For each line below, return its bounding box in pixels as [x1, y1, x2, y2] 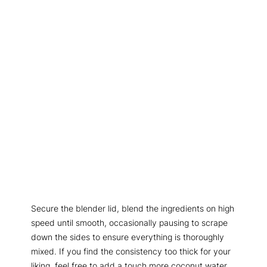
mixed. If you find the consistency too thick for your [31, 246, 231, 257]
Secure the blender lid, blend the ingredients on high [31, 203, 234, 214]
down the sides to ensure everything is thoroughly [31, 232, 224, 243]
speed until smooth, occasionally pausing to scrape [31, 218, 228, 228]
